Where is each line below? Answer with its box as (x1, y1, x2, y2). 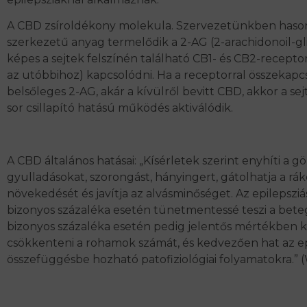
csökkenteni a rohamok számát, (7, 236, 180, 250)
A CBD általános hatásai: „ (7, 154, 143, 168)
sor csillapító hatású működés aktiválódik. (7, 101, 233, 115)
